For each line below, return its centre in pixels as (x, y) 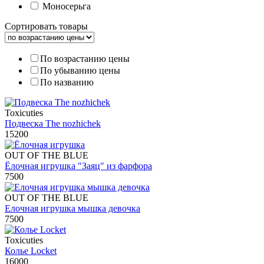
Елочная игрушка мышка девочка (72, 209)
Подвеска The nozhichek (53, 124)
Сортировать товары (46, 27)
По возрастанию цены (85, 59)
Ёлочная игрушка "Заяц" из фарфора (78, 166)
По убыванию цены (80, 71)
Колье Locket (31, 251)
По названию (67, 82)
